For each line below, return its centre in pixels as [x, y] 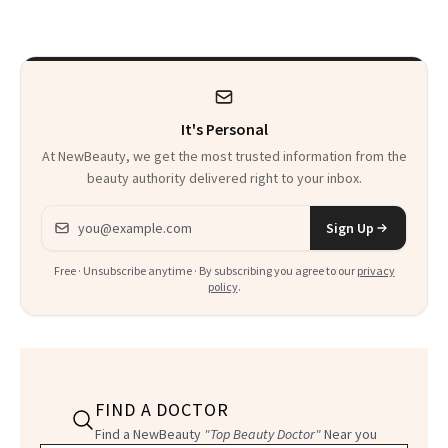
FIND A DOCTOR [162, 410]
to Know [278, 28]
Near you [349, 434]
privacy [375, 271]
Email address [88, 217]
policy [222, 287]
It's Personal [224, 129]
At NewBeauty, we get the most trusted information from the [224, 156]
